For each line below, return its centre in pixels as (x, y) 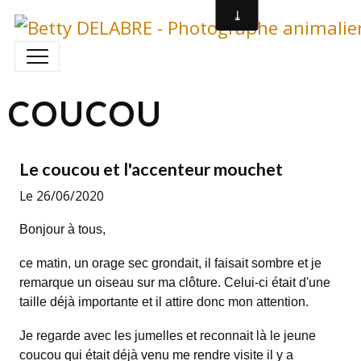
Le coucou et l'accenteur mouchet (151, 169)
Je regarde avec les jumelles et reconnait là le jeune (167, 335)
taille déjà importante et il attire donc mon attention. (164, 301)
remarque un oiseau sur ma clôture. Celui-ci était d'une (174, 282)
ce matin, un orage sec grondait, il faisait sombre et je (170, 263)
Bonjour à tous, (62, 229)
